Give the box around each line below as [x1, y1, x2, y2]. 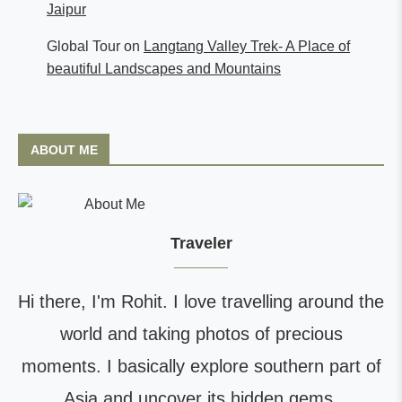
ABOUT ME [31, 142, 98, 157]
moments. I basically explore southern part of [21, 355, 381, 376]
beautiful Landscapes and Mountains [47, 60, 281, 76]
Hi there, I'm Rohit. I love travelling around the [18, 291, 384, 311]
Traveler [170, 233, 232, 252]
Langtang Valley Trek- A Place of [144, 38, 350, 54]
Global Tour [47, 38, 120, 54]
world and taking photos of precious [59, 323, 343, 344]
